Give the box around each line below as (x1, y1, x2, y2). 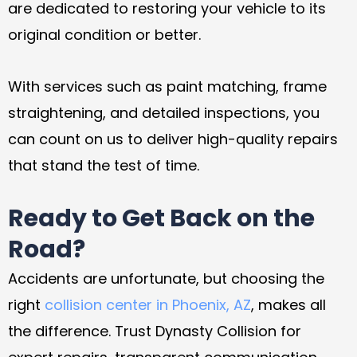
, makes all (251, 295, 326, 316)
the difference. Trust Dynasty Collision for (8, 321, 301, 342)
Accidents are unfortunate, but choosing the (8, 269, 324, 289)
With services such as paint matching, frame (8, 76, 327, 96)
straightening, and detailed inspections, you (8, 102, 320, 123)
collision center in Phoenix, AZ (45, 295, 251, 316)
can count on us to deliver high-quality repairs (8, 128, 338, 149)
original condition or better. (8, 25, 201, 45)
